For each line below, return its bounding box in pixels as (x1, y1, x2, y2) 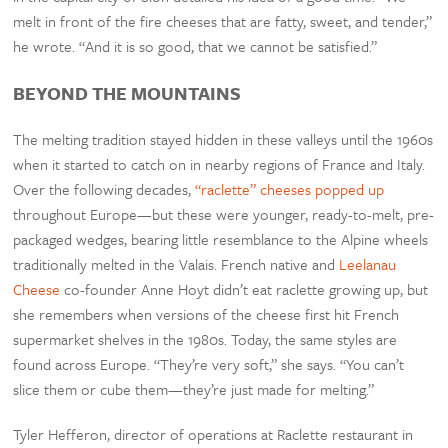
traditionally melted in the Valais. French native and (13, 253, 340, 276)
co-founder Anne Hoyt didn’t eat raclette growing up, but (60, 278, 429, 301)
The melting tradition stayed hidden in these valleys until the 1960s (13, 128, 434, 151)
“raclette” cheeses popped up (195, 178, 385, 201)
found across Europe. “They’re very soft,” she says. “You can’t (13, 353, 405, 376)
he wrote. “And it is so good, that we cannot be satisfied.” (13, 35, 378, 58)
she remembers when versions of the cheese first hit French (13, 303, 400, 326)
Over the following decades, (13, 178, 196, 201)
